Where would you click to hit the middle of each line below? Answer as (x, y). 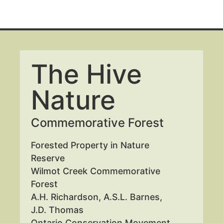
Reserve (48, 158)
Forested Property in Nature (90, 145)
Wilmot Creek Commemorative (96, 171)
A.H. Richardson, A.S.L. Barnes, (97, 197)
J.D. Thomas (57, 210)
